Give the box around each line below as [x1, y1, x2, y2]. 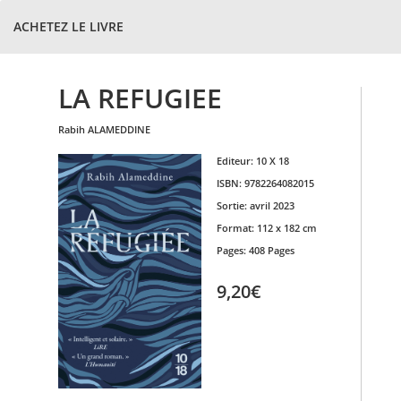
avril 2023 [249, 199, 294, 212]
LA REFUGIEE [58, 80, 222, 116]
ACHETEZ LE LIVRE [13, 18, 124, 35]
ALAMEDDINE [88, 123, 150, 136]
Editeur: [216, 154, 256, 167]
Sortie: [216, 199, 250, 212]
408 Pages [248, 243, 294, 257]
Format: [216, 221, 257, 235]
